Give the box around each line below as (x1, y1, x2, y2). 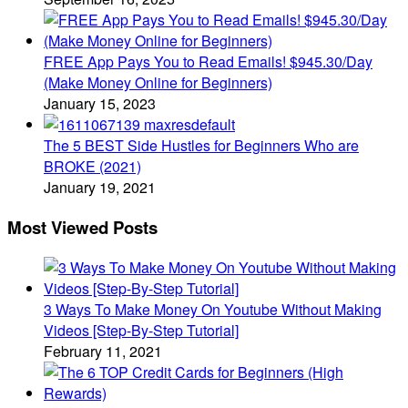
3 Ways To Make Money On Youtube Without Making (44, 298, 382, 320)
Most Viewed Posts (7, 214, 158, 240)
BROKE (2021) (44, 156, 141, 178)
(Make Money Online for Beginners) (44, 72, 272, 94)
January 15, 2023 (44, 93, 156, 115)
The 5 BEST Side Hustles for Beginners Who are (44, 135, 359, 157)
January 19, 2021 (44, 177, 156, 199)
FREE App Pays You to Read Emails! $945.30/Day (44, 51, 372, 73)
